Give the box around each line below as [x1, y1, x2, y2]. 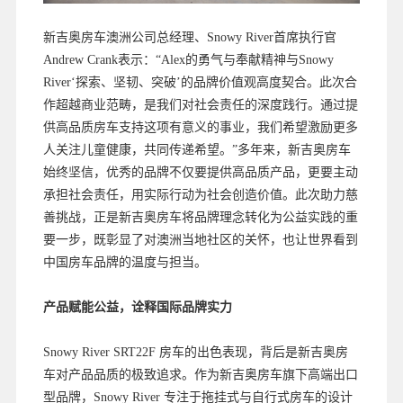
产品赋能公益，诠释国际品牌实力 [42, 300, 232, 315]
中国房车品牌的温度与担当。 [42, 255, 207, 270]
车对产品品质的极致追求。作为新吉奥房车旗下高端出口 [42, 368, 358, 382]
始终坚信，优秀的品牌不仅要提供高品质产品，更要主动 [42, 166, 358, 180]
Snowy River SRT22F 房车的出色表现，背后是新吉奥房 [42, 345, 348, 360]
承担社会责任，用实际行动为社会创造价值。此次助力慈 [42, 188, 358, 202]
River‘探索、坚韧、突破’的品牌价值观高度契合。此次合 [42, 76, 357, 90]
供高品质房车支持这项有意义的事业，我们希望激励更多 [42, 121, 358, 135]
